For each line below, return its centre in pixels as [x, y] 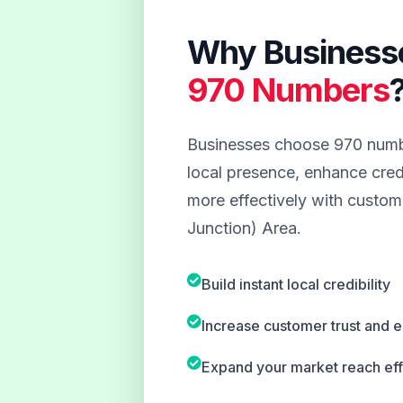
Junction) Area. [244, 228]
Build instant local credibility [296, 285]
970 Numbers [289, 90]
